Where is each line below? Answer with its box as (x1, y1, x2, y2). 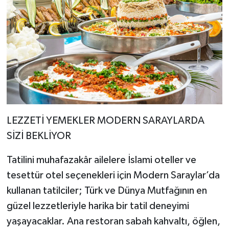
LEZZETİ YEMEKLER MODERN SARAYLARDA (6, 115, 204, 126)
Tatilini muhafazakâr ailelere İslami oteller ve (6, 154, 196, 165)
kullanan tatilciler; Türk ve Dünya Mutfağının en (6, 185, 207, 196)
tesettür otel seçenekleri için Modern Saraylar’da (6, 170, 220, 180)
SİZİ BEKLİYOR (6, 130, 71, 141)
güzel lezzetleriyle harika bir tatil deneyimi (6, 200, 189, 211)
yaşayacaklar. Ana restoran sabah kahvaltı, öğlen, (6, 216, 220, 226)
